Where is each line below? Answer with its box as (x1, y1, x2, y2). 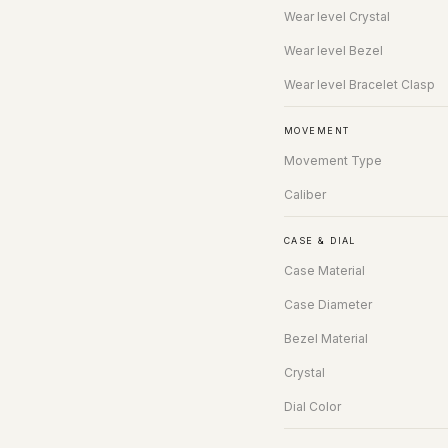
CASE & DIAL (284, 234, 356, 246)
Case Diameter (284, 296, 372, 312)
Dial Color (284, 398, 341, 414)
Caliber (284, 186, 326, 202)
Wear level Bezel (284, 42, 383, 58)
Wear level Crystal (284, 8, 390, 24)
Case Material (284, 262, 365, 278)
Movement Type (284, 152, 382, 168)
